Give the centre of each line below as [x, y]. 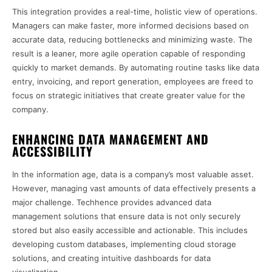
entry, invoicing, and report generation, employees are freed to [133, 82]
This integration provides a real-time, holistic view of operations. [135, 12]
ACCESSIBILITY [53, 151]
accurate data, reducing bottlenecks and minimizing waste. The [132, 40]
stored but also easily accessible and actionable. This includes [130, 230]
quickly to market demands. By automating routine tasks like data [136, 68]
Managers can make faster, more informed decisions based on [131, 26]
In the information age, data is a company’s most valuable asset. [133, 175]
